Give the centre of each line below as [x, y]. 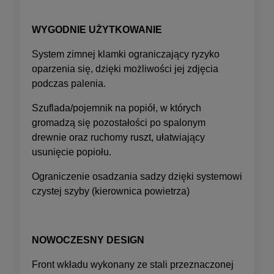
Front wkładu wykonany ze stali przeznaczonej [133, 264]
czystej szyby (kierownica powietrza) [111, 191]
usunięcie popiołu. [72, 152]
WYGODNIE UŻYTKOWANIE [97, 29]
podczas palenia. [69, 83]
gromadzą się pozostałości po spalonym [119, 122]
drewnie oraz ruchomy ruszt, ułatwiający [118, 137]
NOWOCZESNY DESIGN [88, 240]
